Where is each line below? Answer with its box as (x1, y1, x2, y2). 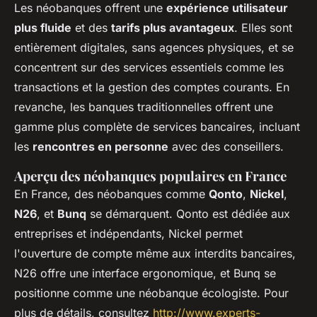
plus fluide (14, 21, 71, 35)
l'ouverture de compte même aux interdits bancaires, (14, 246, 296, 261)
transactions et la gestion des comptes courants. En (14, 80, 289, 95)
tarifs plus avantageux (111, 21, 234, 35)
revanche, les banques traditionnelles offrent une (14, 100, 273, 115)
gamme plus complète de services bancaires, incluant (14, 120, 300, 134)
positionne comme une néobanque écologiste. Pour (14, 286, 289, 301)
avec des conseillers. (168, 139, 284, 154)
